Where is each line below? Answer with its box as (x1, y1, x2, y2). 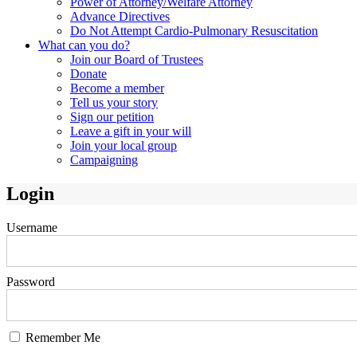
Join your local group (70, 139, 177, 152)
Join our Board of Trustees (70, 53, 203, 66)
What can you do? (38, 38, 130, 52)
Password (6, 274, 55, 288)
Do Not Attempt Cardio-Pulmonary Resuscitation (70, 24, 318, 37)
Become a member (70, 81, 164, 95)
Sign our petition (70, 110, 154, 124)
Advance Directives (70, 10, 170, 23)
